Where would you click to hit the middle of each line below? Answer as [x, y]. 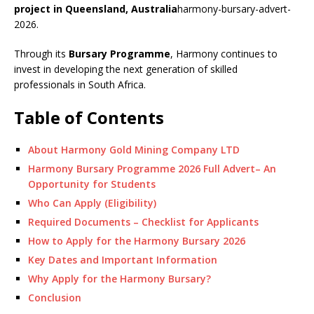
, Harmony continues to [224, 53]
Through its [41, 53]
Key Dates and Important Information [123, 259]
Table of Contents [89, 117]
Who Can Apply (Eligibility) [92, 203]
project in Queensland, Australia [96, 8]
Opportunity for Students [92, 184]
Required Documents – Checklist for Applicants [143, 221]
